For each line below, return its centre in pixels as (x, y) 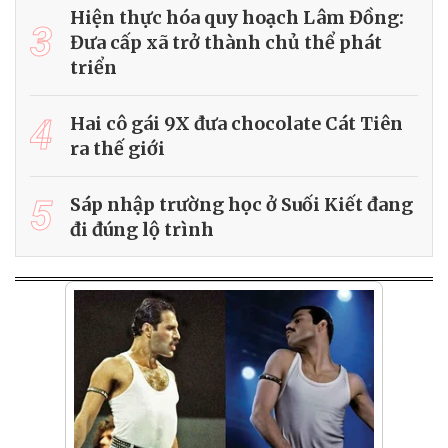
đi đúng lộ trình (142, 230)
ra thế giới (117, 149)
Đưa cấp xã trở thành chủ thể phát (226, 43)
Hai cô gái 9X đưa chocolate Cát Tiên (236, 124)
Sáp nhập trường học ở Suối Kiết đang (241, 205)
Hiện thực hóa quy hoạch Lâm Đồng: (237, 18)
